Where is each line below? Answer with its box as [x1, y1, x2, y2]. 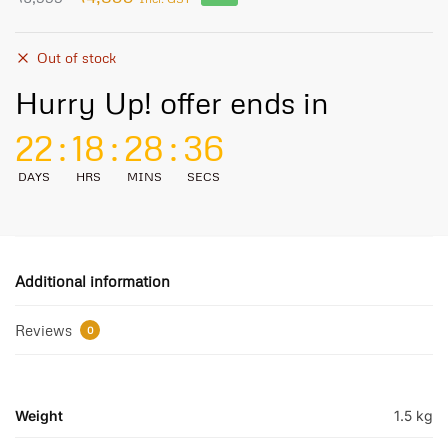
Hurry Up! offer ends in [15, 84, 329, 122]
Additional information [15, 272, 170, 291]
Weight [15, 407, 63, 425]
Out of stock [37, 49, 117, 67]
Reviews [15, 321, 76, 340]
